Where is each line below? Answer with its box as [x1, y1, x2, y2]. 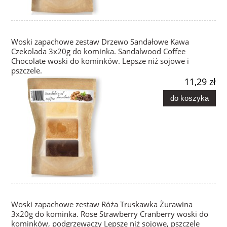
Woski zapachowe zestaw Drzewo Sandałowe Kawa [11, 36, 189, 48]
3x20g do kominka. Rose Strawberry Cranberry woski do [11, 209, 208, 220]
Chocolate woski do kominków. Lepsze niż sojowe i [11, 56, 189, 67]
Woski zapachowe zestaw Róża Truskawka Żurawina [11, 199, 193, 210]
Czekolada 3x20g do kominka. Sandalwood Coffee [11, 46, 185, 57]
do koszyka [170, 93, 209, 102]
